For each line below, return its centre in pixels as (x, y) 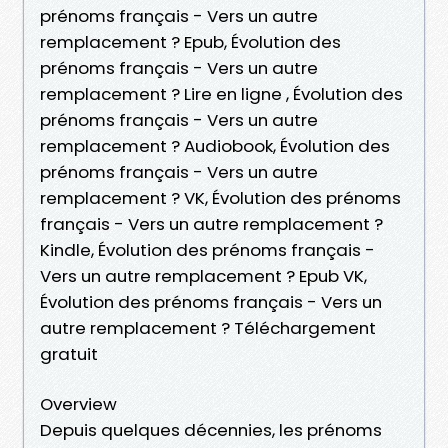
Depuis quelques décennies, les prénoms (211, 429)
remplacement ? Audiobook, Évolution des (215, 145)
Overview (78, 403)
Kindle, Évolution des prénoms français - (207, 249)
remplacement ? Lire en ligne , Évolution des (221, 93)
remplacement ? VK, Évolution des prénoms (220, 197)
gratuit (69, 353)
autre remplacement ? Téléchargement (208, 327)
